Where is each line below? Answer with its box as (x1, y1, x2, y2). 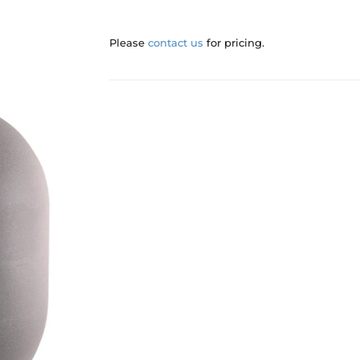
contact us (148, 35, 203, 49)
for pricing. (203, 35, 264, 49)
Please (109, 35, 148, 49)
